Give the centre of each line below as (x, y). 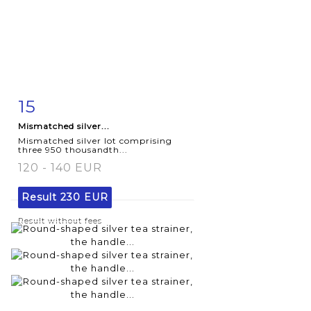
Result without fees (60, 220)
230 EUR (84, 197)
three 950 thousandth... (73, 149)
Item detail (62, 103)
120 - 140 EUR (60, 167)
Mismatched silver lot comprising (95, 140)
